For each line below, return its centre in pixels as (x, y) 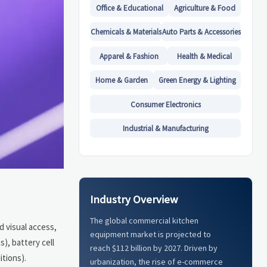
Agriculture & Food (205, 8)
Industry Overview (134, 199)
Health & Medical (204, 56)
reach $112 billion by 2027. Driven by (154, 248)
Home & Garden (122, 80)
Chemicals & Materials (126, 32)
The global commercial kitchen (145, 221)
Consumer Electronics (165, 104)
